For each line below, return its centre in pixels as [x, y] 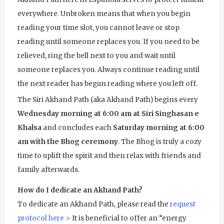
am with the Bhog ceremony [68, 141]
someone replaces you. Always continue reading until [108, 70]
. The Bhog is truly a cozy [160, 141]
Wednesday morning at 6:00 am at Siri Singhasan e [108, 113]
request [183, 204]
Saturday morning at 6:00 [159, 127]
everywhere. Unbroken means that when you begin [104, 14]
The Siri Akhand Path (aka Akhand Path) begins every [108, 99]
